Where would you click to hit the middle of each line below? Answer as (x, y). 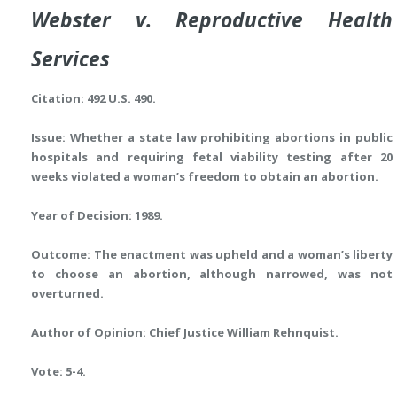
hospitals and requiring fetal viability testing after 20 (212, 157)
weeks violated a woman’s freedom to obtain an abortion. (205, 176)
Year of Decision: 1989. (97, 215)
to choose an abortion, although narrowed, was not (212, 274)
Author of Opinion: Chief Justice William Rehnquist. (185, 332)
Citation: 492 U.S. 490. (93, 98)
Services (70, 59)
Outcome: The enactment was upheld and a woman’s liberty (212, 254)
